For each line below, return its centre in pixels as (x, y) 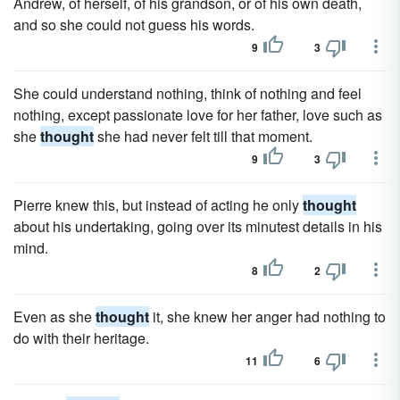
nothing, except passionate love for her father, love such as (198, 115)
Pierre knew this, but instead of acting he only (158, 205)
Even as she (54, 317)
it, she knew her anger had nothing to (267, 317)
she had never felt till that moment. (203, 136)
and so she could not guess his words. (134, 25)
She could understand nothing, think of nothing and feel (187, 93)
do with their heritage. (81, 338)
